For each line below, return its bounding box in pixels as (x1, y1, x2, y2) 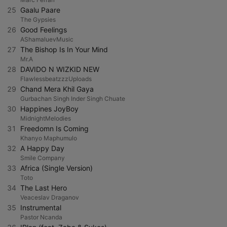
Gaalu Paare (20, 6, 60, 14)
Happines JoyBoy (20, 104, 79, 113)
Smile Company (20, 154, 65, 162)
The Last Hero (20, 183, 67, 192)
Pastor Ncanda (20, 213, 62, 221)
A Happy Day (20, 144, 64, 153)
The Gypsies (20, 16, 56, 23)
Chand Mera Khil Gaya (20, 85, 94, 93)
